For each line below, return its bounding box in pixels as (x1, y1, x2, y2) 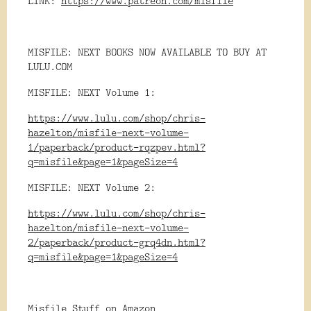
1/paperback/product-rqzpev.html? (28, 140, 205, 155)
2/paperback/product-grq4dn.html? (28, 235, 205, 250)
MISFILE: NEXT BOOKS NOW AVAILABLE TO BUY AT (28, 44, 267, 60)
